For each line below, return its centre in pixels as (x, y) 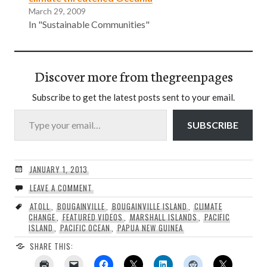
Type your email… (28, 109)
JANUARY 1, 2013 (58, 170)
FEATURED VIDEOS (93, 217)
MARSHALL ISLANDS (164, 217)
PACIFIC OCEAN (85, 228)
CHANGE (42, 217)
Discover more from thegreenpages (133, 76)
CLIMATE (208, 207)
